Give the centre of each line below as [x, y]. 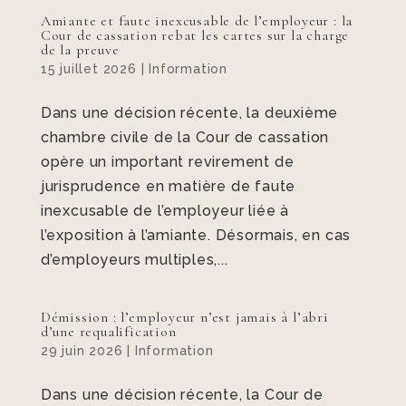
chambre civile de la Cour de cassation [185, 137]
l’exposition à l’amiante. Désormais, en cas [196, 235]
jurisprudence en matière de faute [168, 186]
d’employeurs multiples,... [134, 260]
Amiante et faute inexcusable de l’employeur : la [197, 21]
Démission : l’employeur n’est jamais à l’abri [184, 317]
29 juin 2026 [82, 351]
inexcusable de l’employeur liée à [165, 211]
